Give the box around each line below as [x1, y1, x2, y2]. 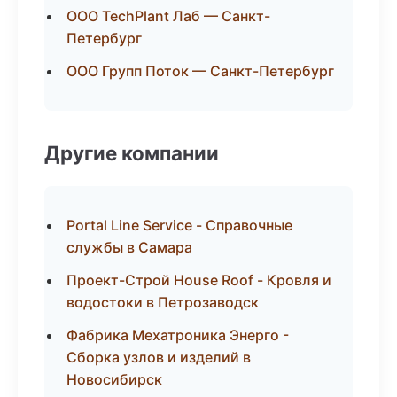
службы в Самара [66, 238, 192, 256]
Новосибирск [66, 370, 162, 388]
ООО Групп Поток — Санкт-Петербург [66, 62, 334, 80]
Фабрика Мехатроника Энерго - [66, 326, 289, 344]
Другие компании [44, 141, 219, 165]
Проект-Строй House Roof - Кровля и [66, 271, 331, 289]
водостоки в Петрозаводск [66, 293, 259, 311]
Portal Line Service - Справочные [66, 216, 292, 234]
